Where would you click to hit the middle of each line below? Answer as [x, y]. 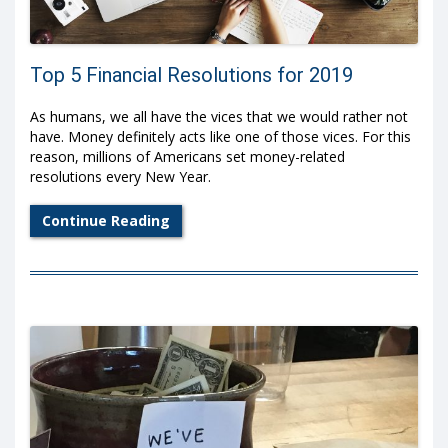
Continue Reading [106, 220]
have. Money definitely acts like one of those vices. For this [220, 137]
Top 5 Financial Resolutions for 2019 [191, 75]
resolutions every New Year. [120, 177]
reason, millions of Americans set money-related [187, 157]
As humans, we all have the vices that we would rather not [219, 117]
